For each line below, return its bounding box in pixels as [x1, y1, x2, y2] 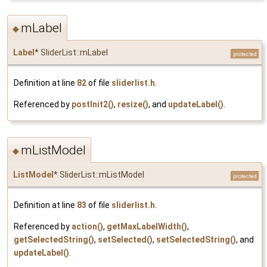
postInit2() [72, 99, 114, 109]
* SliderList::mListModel [54, 170, 144, 180]
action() [72, 222, 103, 232]
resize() [117, 99, 148, 109]
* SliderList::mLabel [35, 47, 108, 57]
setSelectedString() [156, 235, 236, 245]
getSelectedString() [14, 235, 94, 245]
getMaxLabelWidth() [107, 222, 187, 232]
